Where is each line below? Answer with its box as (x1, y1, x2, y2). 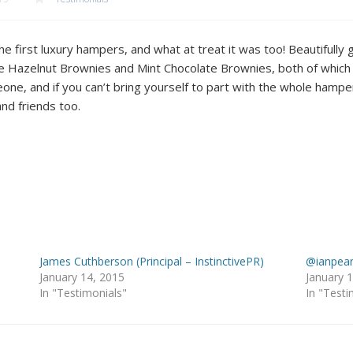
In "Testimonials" (39, 284, 127, 300)
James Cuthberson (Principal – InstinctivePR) (39, 253, 264, 269)
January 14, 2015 (39, 269, 124, 284)
